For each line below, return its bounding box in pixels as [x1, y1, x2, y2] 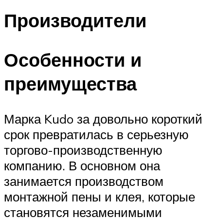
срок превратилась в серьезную [4, 126, 189, 142]
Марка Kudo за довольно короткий [4, 110, 202, 127]
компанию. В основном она [4, 157, 160, 173]
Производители [4, 8, 146, 33]
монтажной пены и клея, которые [4, 188, 195, 204]
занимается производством [4, 173, 163, 189]
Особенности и [4, 47, 142, 72]
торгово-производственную [4, 142, 163, 158]
